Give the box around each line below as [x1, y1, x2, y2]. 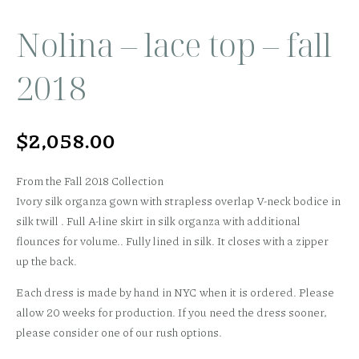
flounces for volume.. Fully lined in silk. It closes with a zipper [16, 232, 329, 248]
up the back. [16, 252, 77, 268]
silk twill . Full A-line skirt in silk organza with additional [16, 212, 301, 228]
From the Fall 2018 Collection [16, 171, 163, 188]
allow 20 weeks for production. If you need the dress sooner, [16, 303, 327, 320]
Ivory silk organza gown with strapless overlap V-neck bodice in [16, 192, 341, 208]
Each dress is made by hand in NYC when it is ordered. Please [16, 283, 334, 300]
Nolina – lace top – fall [16, 22, 332, 67]
